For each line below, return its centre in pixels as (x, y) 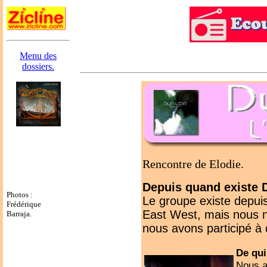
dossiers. (38, 66)
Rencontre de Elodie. (193, 164)
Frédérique (24, 204)
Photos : (20, 195)
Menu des (38, 56)
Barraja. (19, 214)
